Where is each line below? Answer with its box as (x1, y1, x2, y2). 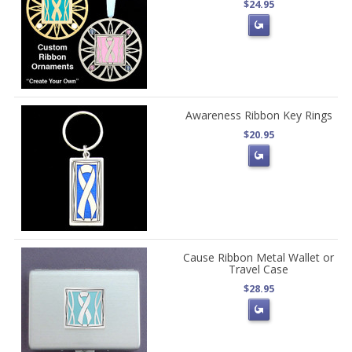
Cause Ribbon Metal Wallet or (183, 250, 335, 266)
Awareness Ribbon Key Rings (185, 108, 332, 123)
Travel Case (229, 262, 289, 277)
